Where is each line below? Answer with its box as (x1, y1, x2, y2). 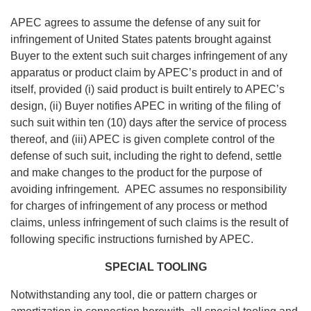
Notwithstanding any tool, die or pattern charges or (10, 289, 257, 301)
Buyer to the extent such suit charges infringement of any (10, 50, 287, 62)
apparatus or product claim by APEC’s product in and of (10, 67, 282, 79)
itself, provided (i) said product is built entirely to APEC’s (10, 83, 285, 96)
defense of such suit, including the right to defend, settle (10, 150, 282, 162)
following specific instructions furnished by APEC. (10, 233, 253, 246)
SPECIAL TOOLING (104, 261, 207, 274)
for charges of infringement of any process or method (10, 200, 267, 212)
